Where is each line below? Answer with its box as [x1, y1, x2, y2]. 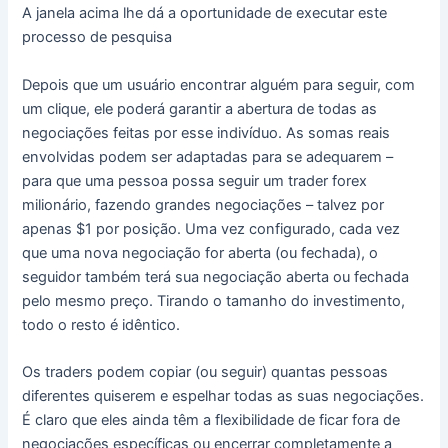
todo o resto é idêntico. [22, 315, 181, 334]
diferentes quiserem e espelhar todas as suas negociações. [22, 386, 425, 405]
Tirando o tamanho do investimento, [157, 291, 406, 310]
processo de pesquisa [22, 28, 173, 47]
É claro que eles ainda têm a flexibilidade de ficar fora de [22, 410, 401, 429]
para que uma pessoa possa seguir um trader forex [22, 171, 368, 190]
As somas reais [286, 123, 391, 142]
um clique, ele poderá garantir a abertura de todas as [22, 99, 378, 118]
